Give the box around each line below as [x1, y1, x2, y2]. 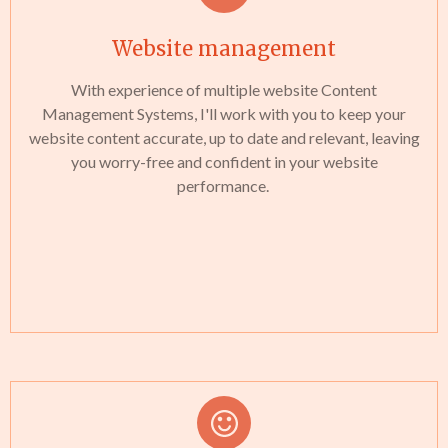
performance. [176, 176, 272, 195]
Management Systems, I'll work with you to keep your [42, 104, 406, 123]
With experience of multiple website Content [71, 80, 377, 99]
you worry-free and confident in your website [70, 152, 378, 171]
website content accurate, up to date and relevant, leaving [28, 128, 420, 147]
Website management [112, 36, 336, 62]
